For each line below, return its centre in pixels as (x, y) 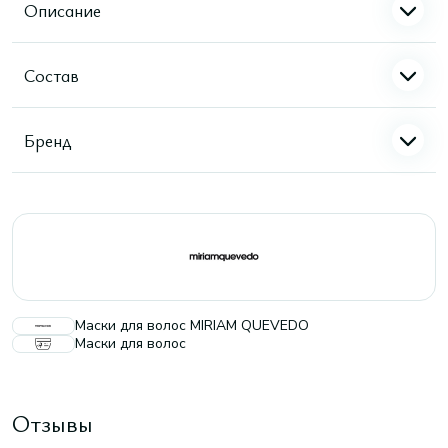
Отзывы (52, 423)
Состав (51, 74)
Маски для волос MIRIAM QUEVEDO (192, 325)
